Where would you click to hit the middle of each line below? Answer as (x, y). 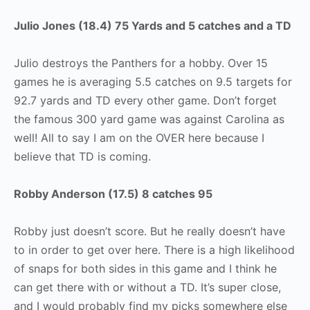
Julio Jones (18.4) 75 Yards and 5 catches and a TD (153, 26)
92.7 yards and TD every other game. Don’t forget (145, 100)
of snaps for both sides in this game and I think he (145, 268)
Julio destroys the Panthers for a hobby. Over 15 (141, 63)
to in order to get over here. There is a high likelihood (154, 250)
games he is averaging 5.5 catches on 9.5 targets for (153, 82)
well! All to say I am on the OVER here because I (139, 138)
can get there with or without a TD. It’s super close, (147, 287)
